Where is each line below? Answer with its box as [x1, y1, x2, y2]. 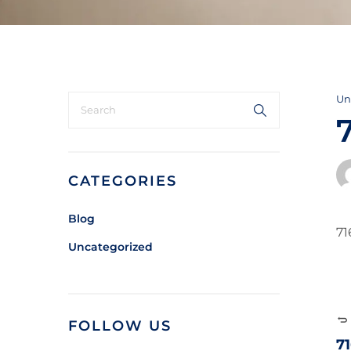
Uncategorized [68, 240, 153, 254]
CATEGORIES [68, 172, 177, 190]
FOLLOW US [68, 317, 172, 335]
